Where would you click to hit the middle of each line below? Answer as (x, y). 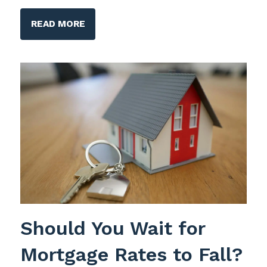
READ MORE (58, 24)
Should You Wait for (113, 228)
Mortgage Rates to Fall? (132, 254)
